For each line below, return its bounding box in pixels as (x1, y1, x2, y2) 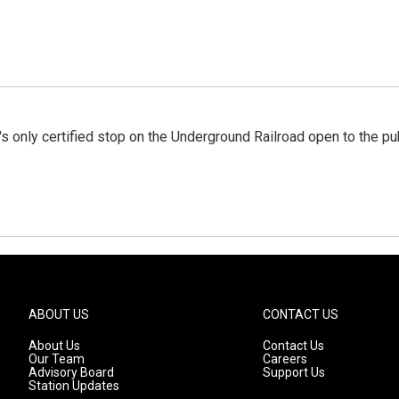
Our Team (28, 352, 85, 366)
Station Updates (28, 379, 119, 393)
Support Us (263, 365, 326, 379)
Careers (263, 352, 308, 366)
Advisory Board (28, 365, 114, 379)
